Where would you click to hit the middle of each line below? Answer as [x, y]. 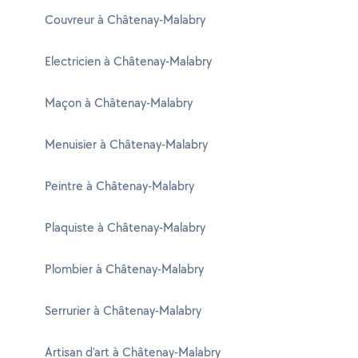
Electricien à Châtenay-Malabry [128, 61]
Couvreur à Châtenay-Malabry [125, 20]
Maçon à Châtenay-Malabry [119, 103]
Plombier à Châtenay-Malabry [124, 269]
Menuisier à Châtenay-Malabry [126, 144]
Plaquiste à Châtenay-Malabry [125, 227]
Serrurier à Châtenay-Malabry [123, 310]
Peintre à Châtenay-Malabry [119, 186]
